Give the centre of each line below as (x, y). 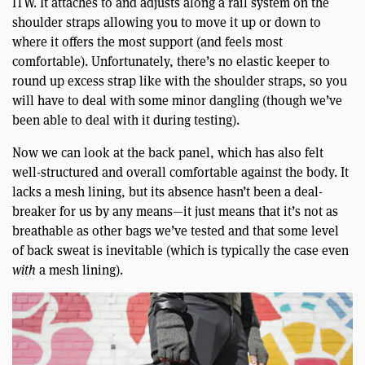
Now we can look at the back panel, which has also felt (168, 152)
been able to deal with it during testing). (126, 119)
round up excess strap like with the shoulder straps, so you (180, 80)
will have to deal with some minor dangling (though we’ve (177, 99)
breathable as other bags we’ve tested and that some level (176, 230)
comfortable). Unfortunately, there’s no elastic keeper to (171, 60)
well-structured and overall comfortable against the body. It (180, 171)
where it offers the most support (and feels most (147, 41)
